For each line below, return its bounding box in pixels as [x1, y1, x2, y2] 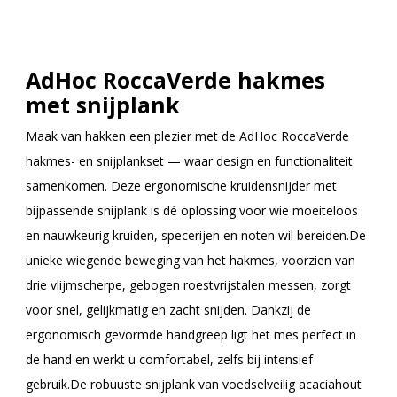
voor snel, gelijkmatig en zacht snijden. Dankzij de [26, 301, 311, 319]
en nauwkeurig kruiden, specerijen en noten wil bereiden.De [26, 227, 366, 245]
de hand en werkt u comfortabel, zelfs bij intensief [26, 351, 313, 369]
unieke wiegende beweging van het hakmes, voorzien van [26, 252, 355, 269]
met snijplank [26, 90, 180, 121]
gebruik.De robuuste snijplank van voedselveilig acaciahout [26, 376, 362, 393]
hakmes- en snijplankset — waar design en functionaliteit [26, 152, 353, 170]
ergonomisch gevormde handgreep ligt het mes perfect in [26, 326, 356, 344]
